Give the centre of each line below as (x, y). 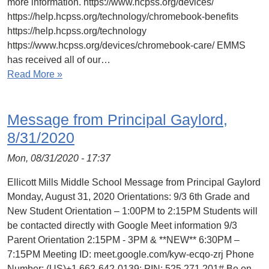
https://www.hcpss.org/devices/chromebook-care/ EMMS (126, 45)
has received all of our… (59, 60)
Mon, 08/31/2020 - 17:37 (59, 158)
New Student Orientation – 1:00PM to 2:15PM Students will (132, 211)
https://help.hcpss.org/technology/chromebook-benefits (123, 17)
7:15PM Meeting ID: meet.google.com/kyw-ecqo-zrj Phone (131, 254)
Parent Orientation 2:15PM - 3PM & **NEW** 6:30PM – (123, 240)
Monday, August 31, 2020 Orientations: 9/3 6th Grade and (128, 197)
